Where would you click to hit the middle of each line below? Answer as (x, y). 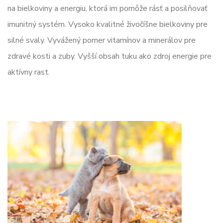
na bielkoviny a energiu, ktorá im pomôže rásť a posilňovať (108, 8)
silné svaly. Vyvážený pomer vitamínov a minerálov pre (102, 40)
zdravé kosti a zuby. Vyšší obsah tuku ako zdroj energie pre (110, 56)
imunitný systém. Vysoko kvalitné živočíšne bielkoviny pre (108, 24)
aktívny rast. (29, 72)
